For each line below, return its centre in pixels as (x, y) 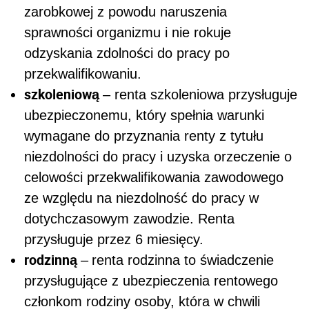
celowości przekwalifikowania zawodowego (154, 177)
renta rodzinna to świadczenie (183, 260)
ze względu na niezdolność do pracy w (141, 198)
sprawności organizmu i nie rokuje (128, 32)
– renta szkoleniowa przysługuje (200, 94)
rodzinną (52, 260)
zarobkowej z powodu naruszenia (126, 12)
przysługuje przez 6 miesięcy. (114, 239)
